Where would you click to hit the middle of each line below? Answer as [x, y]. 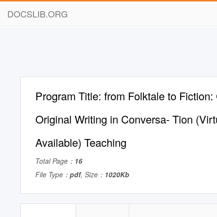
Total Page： [55, 161]
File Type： [53, 174]
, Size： [93, 174]
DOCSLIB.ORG [38, 14]
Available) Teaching [81, 142]
